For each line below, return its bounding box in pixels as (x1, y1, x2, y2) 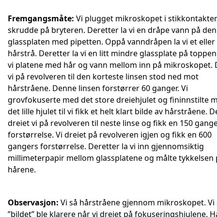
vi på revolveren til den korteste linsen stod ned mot (8, 71, 199, 82)
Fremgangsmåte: (8, 13, 74, 24)
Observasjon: (8, 197, 59, 208)
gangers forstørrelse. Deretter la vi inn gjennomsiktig (8, 141, 204, 152)
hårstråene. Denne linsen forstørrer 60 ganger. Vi (8, 83, 188, 93)
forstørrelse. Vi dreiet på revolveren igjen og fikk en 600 (8, 129, 212, 140)
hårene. (8, 164, 36, 175)
